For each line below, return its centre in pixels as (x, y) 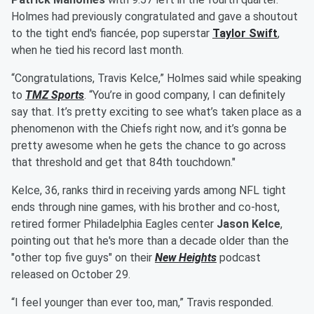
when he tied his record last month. (97, 50)
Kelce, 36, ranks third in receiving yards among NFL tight (149, 191)
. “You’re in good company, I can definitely (185, 95)
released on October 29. (71, 275)
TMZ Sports (55, 95)
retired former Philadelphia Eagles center (114, 224)
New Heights (186, 258)
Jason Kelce (248, 224)
